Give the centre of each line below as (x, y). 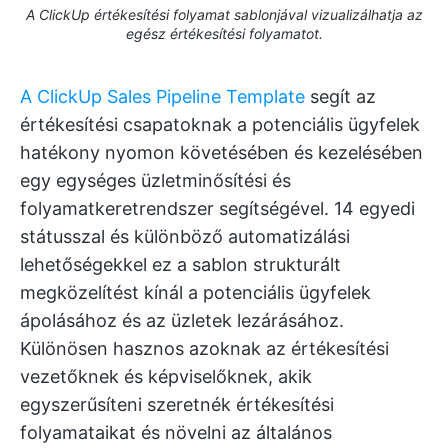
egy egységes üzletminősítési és (155, 180)
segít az (340, 96)
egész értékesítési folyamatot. (224, 33)
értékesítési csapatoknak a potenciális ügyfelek (220, 124)
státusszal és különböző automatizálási (185, 236)
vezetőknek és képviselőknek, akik (166, 376)
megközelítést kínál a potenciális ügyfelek (195, 292)
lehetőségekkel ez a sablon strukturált (180, 264)
